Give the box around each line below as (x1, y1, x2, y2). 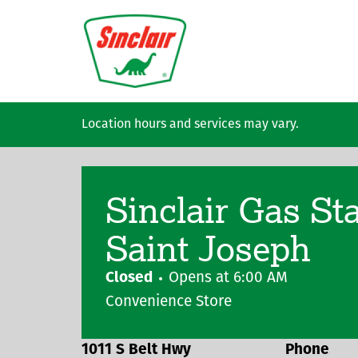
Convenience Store (105, 295, 232, 310)
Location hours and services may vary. (82, 118, 299, 131)
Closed (105, 271, 153, 286)
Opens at (169, 271, 233, 286)
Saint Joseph (105, 225, 311, 270)
